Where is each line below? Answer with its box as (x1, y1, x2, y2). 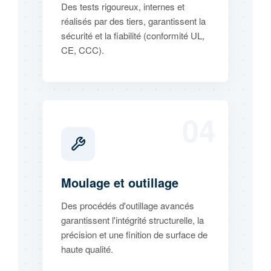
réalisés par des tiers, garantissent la (61, 15, 206, 27)
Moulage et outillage (61, 174, 178, 191)
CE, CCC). (61, 44, 104, 56)
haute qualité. (61, 243, 113, 255)
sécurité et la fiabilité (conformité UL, (61, 29, 204, 42)
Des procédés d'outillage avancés (61, 199, 194, 212)
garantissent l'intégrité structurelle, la (61, 214, 204, 226)
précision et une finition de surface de (61, 228, 207, 241)
